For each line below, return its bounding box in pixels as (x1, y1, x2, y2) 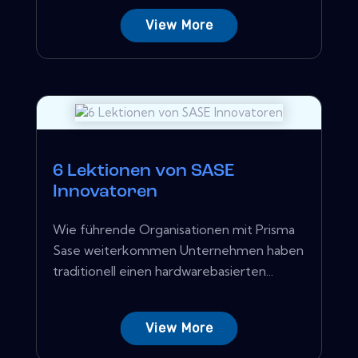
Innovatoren (53, 182, 157, 201)
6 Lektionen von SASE (53, 161, 234, 181)
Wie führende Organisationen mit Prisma (53, 221, 295, 237)
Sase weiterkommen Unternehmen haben (53, 241, 304, 258)
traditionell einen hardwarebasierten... (53, 262, 273, 279)
